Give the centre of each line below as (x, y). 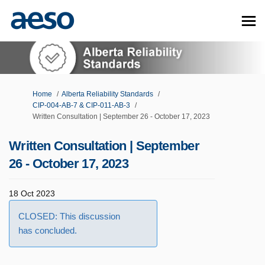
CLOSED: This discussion (69, 216)
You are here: (30, 93)
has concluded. (48, 230)
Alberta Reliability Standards (107, 94)
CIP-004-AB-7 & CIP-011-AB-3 (81, 105)
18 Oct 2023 (32, 193)
